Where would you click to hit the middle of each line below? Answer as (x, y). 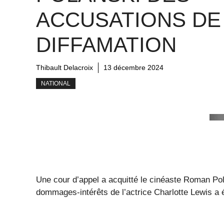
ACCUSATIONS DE (128, 19)
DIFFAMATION (106, 44)
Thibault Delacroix (64, 67)
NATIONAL (56, 83)
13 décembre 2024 (133, 67)
